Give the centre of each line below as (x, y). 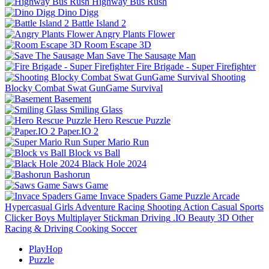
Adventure (95, 207)
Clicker (19, 217)
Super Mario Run (116, 142)
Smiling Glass (96, 109)
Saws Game (85, 185)
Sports (252, 207)
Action (196, 207)
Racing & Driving (39, 228)
